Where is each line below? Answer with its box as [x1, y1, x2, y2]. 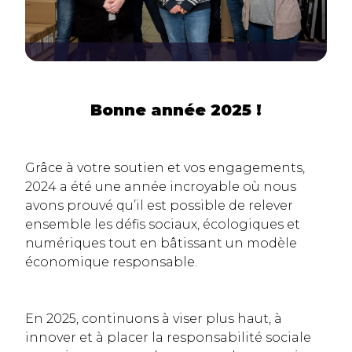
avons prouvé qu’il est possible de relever [25, 198, 293, 214]
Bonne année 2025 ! [90, 101, 262, 120]
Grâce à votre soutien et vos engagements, [25, 160, 305, 176]
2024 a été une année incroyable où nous [25, 179, 296, 195]
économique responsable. [25, 255, 197, 270]
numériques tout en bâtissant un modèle [25, 236, 297, 251]
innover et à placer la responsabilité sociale [25, 330, 311, 346]
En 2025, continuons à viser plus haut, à [25, 311, 282, 327]
